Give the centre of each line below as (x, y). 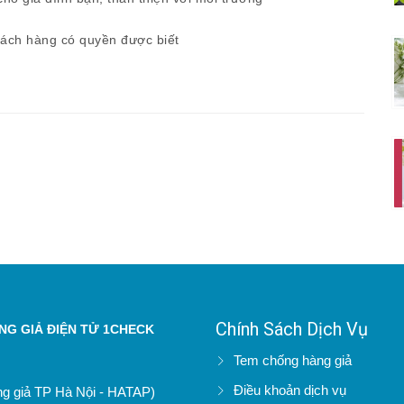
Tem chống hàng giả (293, 360)
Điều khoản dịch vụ (290, 390)
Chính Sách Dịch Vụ (292, 329)
